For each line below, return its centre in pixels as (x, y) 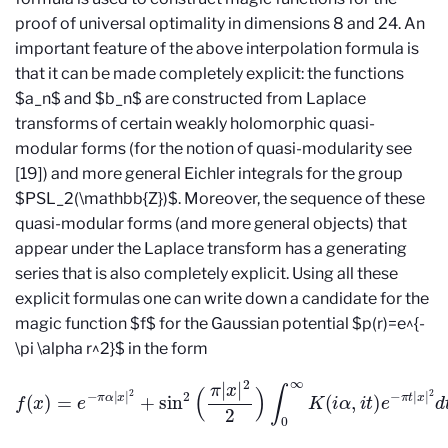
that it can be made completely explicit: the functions (209, 73)
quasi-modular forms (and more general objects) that (211, 223)
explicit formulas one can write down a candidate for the (222, 298)
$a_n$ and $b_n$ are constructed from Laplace (190, 98)
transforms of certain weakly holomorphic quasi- (195, 123)
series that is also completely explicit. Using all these (206, 273)
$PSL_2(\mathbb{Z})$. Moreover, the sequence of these (220, 198)
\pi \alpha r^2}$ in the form (111, 348)
